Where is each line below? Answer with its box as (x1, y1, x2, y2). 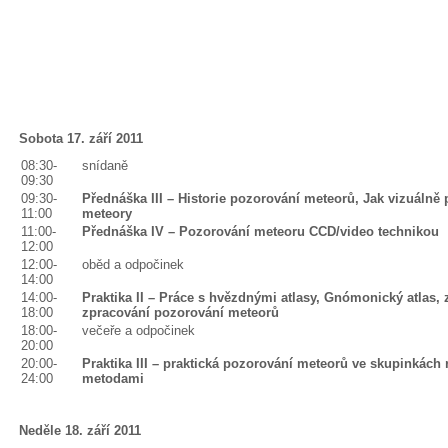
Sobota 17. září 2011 (19, 131, 143, 146)
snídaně (82, 158, 128, 173)
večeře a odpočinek (82, 323, 195, 338)
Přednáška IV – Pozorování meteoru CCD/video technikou (82, 224, 439, 239)
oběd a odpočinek (82, 257, 184, 272)
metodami (82, 371, 144, 386)
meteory (82, 206, 132, 221)
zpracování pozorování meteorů (82, 305, 279, 320)
